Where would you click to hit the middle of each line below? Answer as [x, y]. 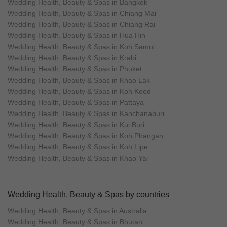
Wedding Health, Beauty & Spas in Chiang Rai [81, 24]
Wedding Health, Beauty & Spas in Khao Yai [78, 158]
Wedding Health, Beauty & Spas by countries [88, 194]
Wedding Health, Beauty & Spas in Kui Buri [76, 124]
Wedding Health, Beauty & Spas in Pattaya [76, 102]
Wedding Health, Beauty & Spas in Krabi [72, 58]
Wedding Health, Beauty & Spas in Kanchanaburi [86, 113]
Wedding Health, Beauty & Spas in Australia [77, 211]
